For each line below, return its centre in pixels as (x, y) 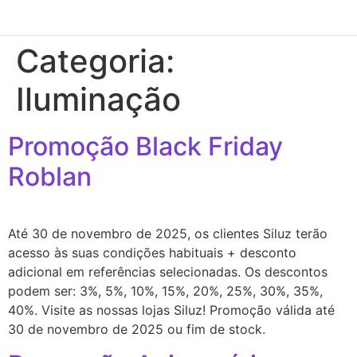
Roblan (50, 177)
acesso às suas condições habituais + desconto (152, 253)
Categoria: (95, 61)
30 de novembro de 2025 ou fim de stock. (145, 329)
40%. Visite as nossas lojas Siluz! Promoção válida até (171, 310)
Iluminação (98, 99)
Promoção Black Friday (145, 146)
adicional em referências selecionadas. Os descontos (168, 272)
